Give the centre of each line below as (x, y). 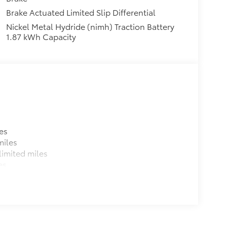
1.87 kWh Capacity (41, 36)
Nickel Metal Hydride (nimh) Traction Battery (90, 26)
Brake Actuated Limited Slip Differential (81, 12)
